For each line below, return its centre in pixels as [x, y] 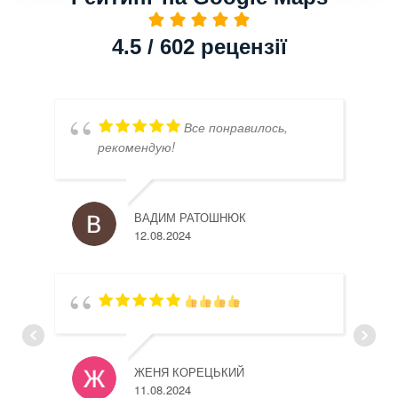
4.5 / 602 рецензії [199, 47]
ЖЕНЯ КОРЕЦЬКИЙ [189, 372]
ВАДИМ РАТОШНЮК [190, 217]
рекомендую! [136, 147]
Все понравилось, [236, 127]
